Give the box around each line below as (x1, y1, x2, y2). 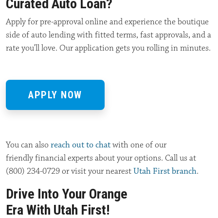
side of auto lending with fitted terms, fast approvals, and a (6, 29, 211, 40)
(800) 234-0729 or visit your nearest (6, 165, 133, 177)
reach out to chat (51, 139, 110, 150)
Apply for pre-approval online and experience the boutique (6, 16, 209, 27)
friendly (6, 152, 35, 163)
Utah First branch (133, 165, 197, 177)
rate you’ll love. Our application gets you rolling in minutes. (6, 42, 211, 54)
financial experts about (35, 152, 115, 163)
